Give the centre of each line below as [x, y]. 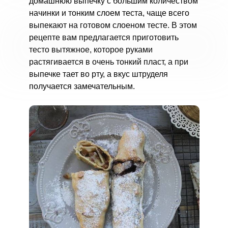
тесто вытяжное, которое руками [91, 50]
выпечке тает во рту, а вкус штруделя [98, 74]
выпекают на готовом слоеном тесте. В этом [113, 25]
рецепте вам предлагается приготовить [104, 37]
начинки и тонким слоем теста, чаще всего [109, 13]
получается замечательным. [82, 86]
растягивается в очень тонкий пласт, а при [108, 62]
